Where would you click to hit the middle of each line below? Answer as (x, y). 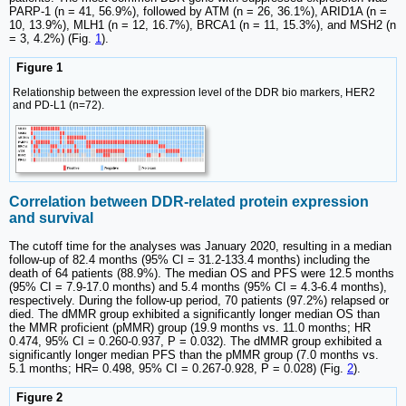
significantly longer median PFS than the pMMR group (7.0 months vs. (194, 354)
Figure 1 (38, 68)
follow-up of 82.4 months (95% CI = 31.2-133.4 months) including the (189, 259)
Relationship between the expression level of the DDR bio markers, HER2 (194, 92)
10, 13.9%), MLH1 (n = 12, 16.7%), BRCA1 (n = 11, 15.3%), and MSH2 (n (203, 25)
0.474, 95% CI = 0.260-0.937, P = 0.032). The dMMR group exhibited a (195, 341)
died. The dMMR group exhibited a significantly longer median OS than (194, 314)
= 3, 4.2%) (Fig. (52, 39)
